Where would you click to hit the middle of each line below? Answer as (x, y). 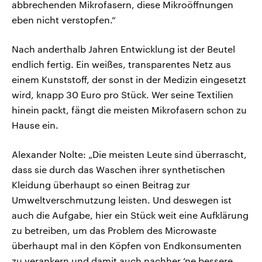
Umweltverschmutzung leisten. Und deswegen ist (122, 199)
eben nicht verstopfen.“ (64, 19)
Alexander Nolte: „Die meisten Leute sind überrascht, (129, 154)
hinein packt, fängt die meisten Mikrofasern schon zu (129, 109)
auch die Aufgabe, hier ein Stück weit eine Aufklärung (130, 215)
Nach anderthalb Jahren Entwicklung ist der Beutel (123, 49)
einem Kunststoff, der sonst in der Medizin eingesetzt (129, 79)
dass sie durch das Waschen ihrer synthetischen (118, 169)
